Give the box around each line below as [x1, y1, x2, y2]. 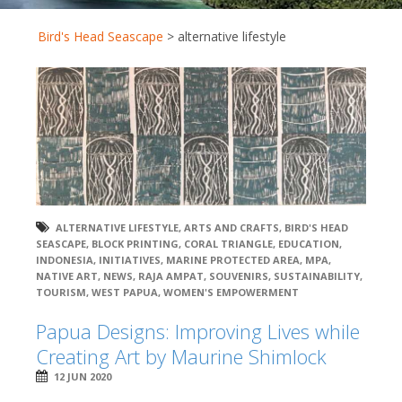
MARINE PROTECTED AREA [166, 252, 300, 267]
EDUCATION [278, 236, 339, 250]
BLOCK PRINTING [92, 236, 179, 250]
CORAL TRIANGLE [184, 236, 273, 250]
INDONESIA [36, 252, 93, 267]
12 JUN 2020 [54, 369, 111, 383]
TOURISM [36, 284, 86, 299]
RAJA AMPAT [138, 268, 204, 283]
